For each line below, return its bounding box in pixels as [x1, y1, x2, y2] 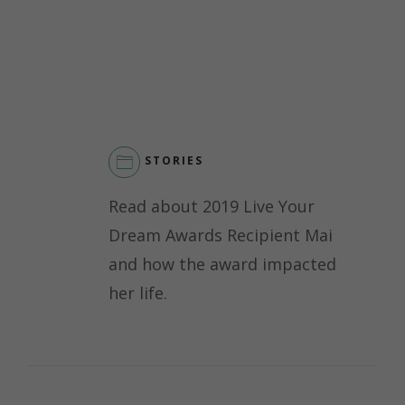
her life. [108, 281, 167, 304]
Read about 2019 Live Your [108, 194, 315, 217]
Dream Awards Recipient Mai [108, 223, 333, 246]
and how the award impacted [108, 252, 336, 275]
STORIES [145, 153, 203, 169]
